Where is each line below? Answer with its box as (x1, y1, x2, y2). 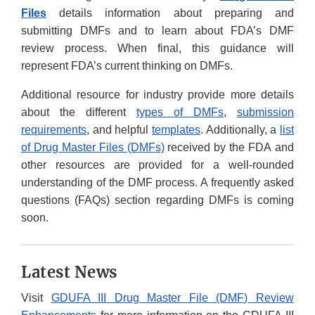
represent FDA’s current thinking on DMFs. (21, 60, 233, 72)
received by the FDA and (164, 141, 295, 154)
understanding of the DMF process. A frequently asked (21, 176, 294, 189)
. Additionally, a (200, 124, 280, 136)
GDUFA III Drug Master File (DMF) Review (51, 292, 295, 304)
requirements (21, 124, 86, 136)
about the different (21, 106, 136, 119)
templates (152, 124, 200, 136)
